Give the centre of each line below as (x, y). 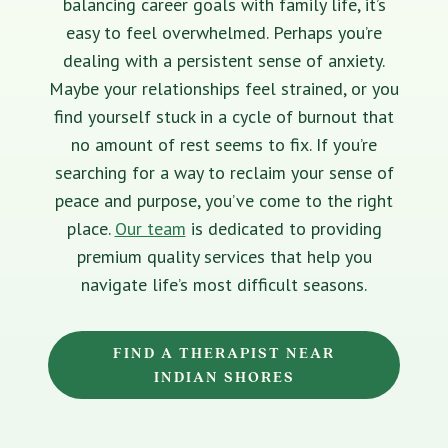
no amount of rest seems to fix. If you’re (224, 145)
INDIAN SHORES (224, 377)
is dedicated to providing (283, 229)
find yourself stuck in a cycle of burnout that (224, 117)
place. (90, 229)
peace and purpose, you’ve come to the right (224, 201)
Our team (150, 229)
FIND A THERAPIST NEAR (224, 353)
